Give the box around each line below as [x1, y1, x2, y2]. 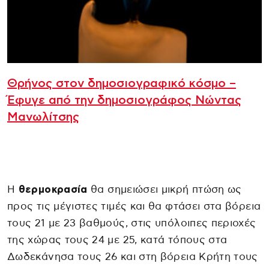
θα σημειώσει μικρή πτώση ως [87, 184, 242, 195]
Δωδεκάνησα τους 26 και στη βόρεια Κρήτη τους [7, 252, 258, 262]
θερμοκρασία [18, 184, 88, 195]
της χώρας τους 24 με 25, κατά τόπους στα [7, 235, 228, 246]
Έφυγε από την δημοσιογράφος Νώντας [7, 94, 241, 107]
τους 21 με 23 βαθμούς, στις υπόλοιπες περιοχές [7, 218, 256, 229]
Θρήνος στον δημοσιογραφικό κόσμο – [7, 77, 236, 90]
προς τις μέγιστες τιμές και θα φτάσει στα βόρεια [7, 201, 261, 212]
